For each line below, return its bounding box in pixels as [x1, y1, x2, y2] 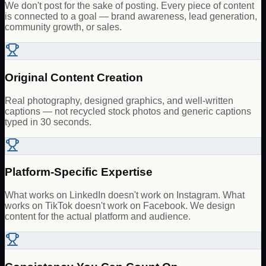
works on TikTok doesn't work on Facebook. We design [5, 200, 235, 211]
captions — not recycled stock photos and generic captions [5, 106, 251, 116]
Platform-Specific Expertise [5, 166, 153, 179]
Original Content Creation [5, 71, 143, 84]
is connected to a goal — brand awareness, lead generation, [5, 11, 257, 22]
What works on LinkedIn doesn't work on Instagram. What [5, 189, 245, 200]
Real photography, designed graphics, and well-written [5, 95, 233, 106]
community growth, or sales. [5, 22, 122, 33]
